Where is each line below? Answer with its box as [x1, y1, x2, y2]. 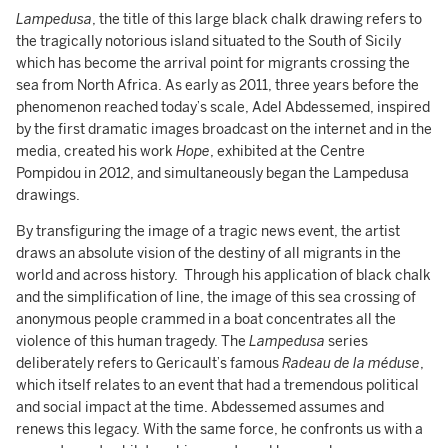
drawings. [16, 187, 80, 204]
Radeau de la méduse [282, 355, 420, 372]
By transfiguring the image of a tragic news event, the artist [16, 223, 400, 240]
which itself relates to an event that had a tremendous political [16, 377, 419, 394]
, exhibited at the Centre [210, 143, 365, 160]
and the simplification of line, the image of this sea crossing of [16, 289, 416, 306]
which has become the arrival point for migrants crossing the [16, 55, 410, 72]
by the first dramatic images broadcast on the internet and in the [16, 121, 432, 138]
